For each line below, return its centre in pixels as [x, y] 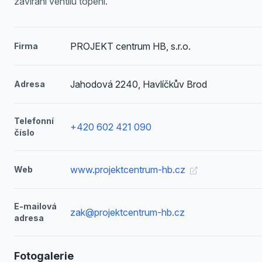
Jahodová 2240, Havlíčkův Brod [138, 84]
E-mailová [35, 206]
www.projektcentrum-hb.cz [129, 170]
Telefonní [34, 121]
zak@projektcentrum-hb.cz [127, 212]
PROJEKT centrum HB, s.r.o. [130, 46]
